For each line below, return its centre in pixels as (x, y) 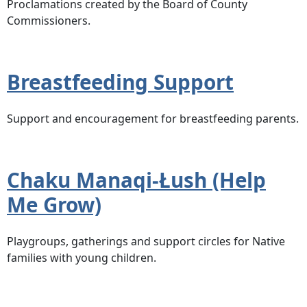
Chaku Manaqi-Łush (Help (136, 180)
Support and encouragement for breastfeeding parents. (153, 119)
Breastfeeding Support (120, 82)
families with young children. (82, 257)
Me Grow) (54, 205)
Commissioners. (49, 21)
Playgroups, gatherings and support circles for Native (146, 241)
